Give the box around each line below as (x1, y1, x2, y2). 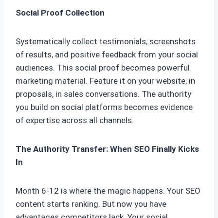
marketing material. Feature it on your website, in (16, 76, 195, 86)
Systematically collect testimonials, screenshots (16, 36, 196, 47)
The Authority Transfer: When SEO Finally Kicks (16, 144, 199, 154)
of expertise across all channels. (16, 115, 134, 126)
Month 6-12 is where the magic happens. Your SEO (16, 186, 200, 196)
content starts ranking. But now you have (16, 199, 166, 209)
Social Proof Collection (16, 8, 105, 18)
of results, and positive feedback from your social (16, 50, 198, 60)
